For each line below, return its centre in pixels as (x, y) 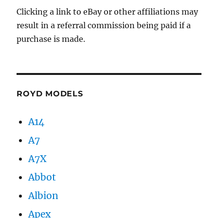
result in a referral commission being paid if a (104, 25)
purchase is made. (51, 39)
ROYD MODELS (50, 94)
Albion (44, 196)
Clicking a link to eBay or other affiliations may (108, 12)
